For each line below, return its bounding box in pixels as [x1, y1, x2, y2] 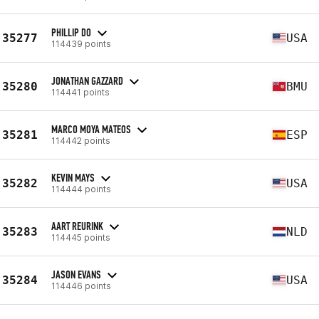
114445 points [51, 231, 110, 243]
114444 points [51, 183, 111, 194]
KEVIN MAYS [51, 170, 95, 184]
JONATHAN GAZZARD [51, 73, 123, 88]
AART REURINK [51, 219, 103, 233]
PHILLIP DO [51, 25, 91, 39]
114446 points [51, 280, 111, 291]
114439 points [51, 38, 111, 49]
